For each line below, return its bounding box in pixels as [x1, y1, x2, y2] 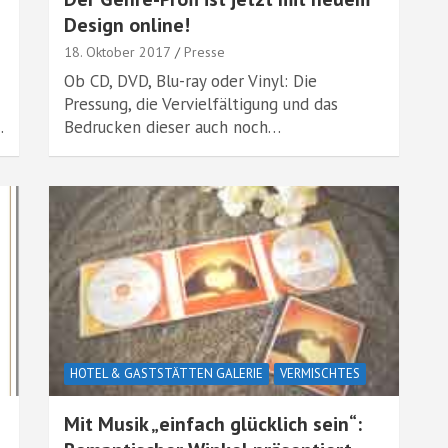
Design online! [64, 12, 190, 38]
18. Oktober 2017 [64, 43, 171, 61]
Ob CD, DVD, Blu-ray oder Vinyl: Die [64, 70, 317, 92]
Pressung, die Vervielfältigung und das [64, 93, 338, 115]
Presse [184, 43, 225, 61]
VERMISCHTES [280, 365, 360, 382]
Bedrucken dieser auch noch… [64, 116, 281, 138]
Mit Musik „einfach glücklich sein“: [64, 411, 362, 437]
